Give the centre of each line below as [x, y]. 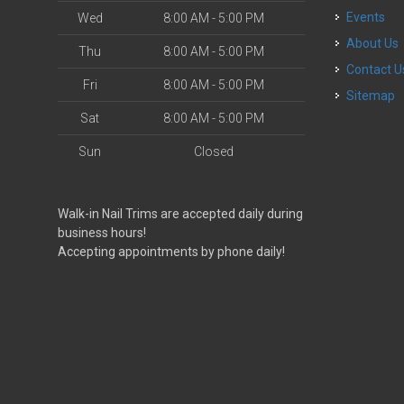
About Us [377, 43]
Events [370, 17]
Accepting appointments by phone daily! [171, 252]
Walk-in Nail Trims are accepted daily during [180, 214]
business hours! [102, 233]
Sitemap [371, 96]
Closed [213, 151]
